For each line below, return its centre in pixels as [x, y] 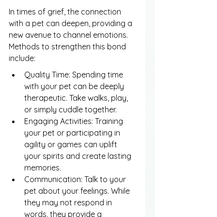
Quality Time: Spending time [75, 75]
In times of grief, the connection [66, 12]
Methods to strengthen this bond [68, 47]
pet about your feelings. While [78, 191]
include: [22, 58]
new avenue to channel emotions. [69, 35]
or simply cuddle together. [70, 110]
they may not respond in [69, 203]
